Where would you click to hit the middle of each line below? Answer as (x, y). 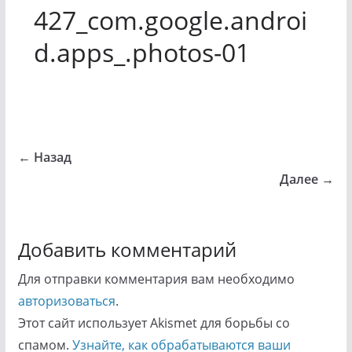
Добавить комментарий (127, 249)
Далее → (307, 179)
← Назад (44, 157)
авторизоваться (66, 301)
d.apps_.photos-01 (141, 52)
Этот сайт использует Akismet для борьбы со (154, 323)
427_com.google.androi (170, 20)
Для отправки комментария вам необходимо (156, 279)
